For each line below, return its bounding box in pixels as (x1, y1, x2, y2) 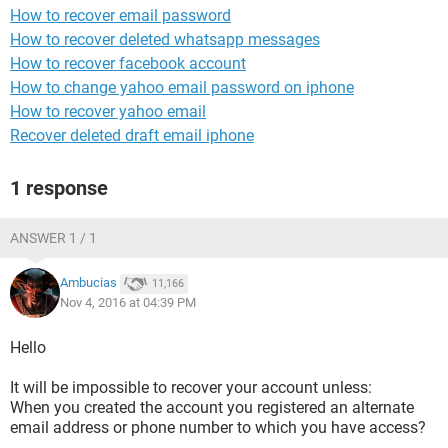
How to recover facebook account (10, 54, 246, 73)
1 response (10, 176, 108, 200)
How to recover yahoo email (10, 102, 206, 121)
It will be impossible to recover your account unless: (10, 378, 372, 397)
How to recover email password (10, 6, 231, 25)
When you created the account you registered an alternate (10, 398, 414, 417)
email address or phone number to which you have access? (10, 418, 426, 437)
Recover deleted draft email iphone (10, 126, 254, 145)
